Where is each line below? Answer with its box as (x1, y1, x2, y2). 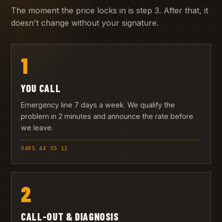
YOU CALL (21, 81, 61, 94)
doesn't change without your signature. (11, 18, 159, 28)
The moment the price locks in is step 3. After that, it (11, 5, 208, 16)
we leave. (21, 123, 54, 132)
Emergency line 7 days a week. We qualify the (21, 101, 175, 110)
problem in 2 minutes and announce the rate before (21, 112, 194, 121)
